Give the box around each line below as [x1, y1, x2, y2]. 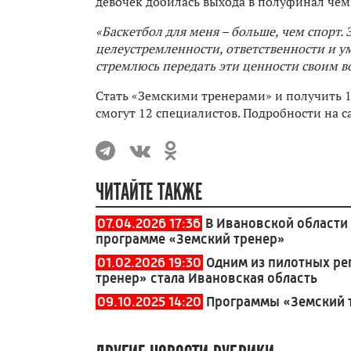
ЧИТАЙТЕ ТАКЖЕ [96, 178, 202, 206]
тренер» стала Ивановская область [96, 270, 317, 286]
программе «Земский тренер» [96, 230, 285, 247]
